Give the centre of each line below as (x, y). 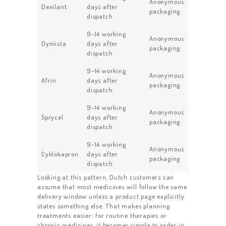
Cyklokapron (60, 154)
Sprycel (52, 117)
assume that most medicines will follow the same (112, 186)
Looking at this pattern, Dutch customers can (106, 177)
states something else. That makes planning (104, 206)
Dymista (54, 43)
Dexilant (54, 6)
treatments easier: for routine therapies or (102, 215)
